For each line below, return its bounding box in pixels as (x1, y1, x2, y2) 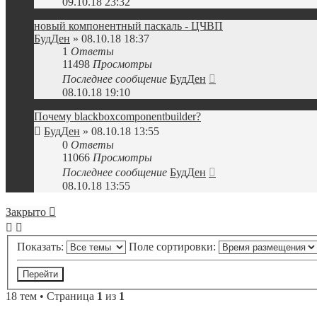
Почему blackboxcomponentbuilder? (34, 110, 201, 122)
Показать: (17, 240, 67, 253)
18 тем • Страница (6, 289, 97, 302)
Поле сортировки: (129, 240, 219, 253)
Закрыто (6, 206, 46, 218)
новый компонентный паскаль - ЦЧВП (34, 20, 223, 32)
